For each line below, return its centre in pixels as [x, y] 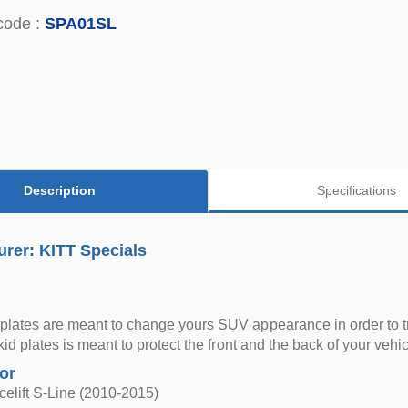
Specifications [357, 190]
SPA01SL [81, 24]
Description [60, 190]
